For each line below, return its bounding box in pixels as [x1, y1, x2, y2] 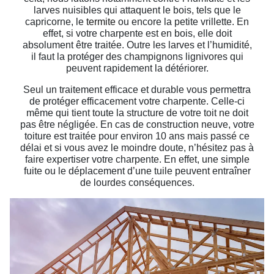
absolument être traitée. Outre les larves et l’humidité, [22, 40, 252, 51]
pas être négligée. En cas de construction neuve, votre [20, 119, 254, 130]
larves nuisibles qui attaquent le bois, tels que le [33, 5, 241, 16]
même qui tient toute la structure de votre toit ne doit [26, 108, 248, 119]
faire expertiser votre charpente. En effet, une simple [24, 154, 250, 165]
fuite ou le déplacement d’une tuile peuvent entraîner [23, 166, 251, 177]
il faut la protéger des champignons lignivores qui [31, 51, 243, 62]
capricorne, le [25, 17, 86, 28]
